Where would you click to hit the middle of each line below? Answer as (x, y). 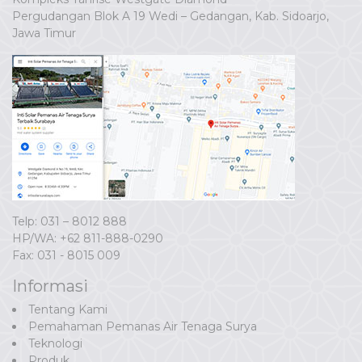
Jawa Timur (44, 33)
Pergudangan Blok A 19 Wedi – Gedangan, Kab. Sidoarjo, (170, 16)
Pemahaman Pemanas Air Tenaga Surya (143, 326)
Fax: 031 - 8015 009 (66, 255)
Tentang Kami (68, 309)
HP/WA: (36, 238)
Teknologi (55, 343)
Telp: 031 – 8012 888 (69, 221)
